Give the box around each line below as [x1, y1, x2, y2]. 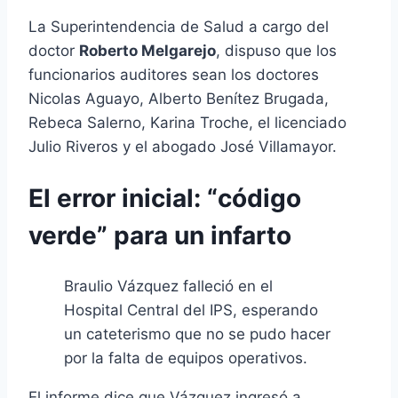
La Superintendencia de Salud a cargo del [28, 17, 329, 36]
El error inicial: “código [28, 182, 301, 213]
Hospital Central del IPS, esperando [64, 301, 318, 320]
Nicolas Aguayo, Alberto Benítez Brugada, [28, 89, 329, 107]
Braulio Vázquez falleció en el [64, 277, 273, 296]
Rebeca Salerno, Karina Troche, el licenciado [28, 113, 346, 131]
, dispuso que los [216, 41, 337, 60]
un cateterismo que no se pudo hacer [64, 325, 330, 344]
